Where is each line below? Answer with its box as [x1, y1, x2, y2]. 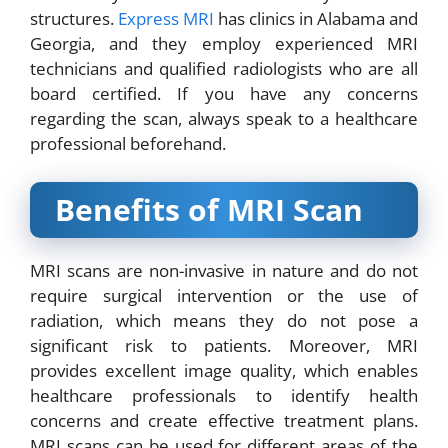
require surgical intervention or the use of [30, 283, 418, 307]
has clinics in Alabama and [214, 7, 418, 31]
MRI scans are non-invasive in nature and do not [30, 258, 418, 282]
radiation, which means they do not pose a [30, 308, 418, 332]
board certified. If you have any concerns [30, 82, 418, 106]
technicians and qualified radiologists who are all [30, 57, 418, 81]
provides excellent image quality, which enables [30, 358, 418, 382]
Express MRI [118, 7, 214, 31]
